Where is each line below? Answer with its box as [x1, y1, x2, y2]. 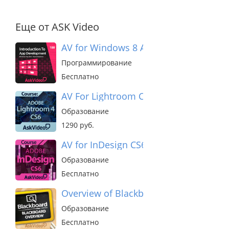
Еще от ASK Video [15, 20, 99, 34]
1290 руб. [61, 120, 94, 130]
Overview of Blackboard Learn [61, 187, 190, 200]
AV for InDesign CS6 [61, 139, 146, 151]
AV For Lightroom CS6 [61, 90, 154, 103]
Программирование [61, 58, 132, 68]
